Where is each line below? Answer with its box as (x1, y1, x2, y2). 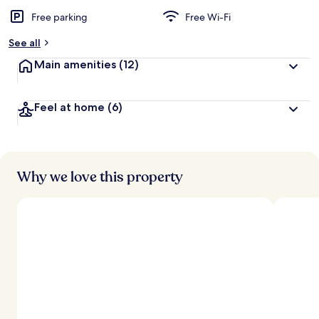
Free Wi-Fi (185, 11, 231, 23)
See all (9, 36, 41, 49)
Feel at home (34, 100, 105, 114)
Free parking (31, 11, 88, 23)
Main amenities (34, 58, 116, 71)
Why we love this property (17, 167, 183, 187)
